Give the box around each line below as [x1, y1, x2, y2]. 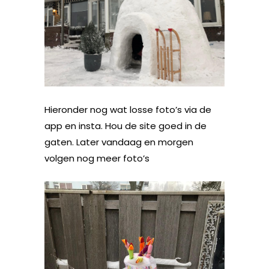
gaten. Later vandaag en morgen [44, 136, 193, 149]
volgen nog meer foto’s [44, 152, 150, 165]
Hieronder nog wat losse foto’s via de [44, 103, 211, 116]
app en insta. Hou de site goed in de [44, 119, 207, 133]
